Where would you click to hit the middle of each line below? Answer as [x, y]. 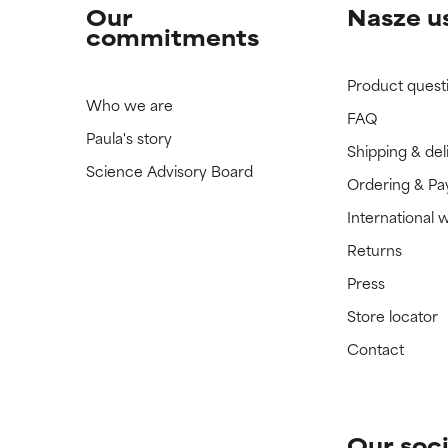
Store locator [393, 315]
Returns [375, 249]
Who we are [129, 104]
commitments [172, 36]
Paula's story [128, 137]
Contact [376, 348]
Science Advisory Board [169, 170]
